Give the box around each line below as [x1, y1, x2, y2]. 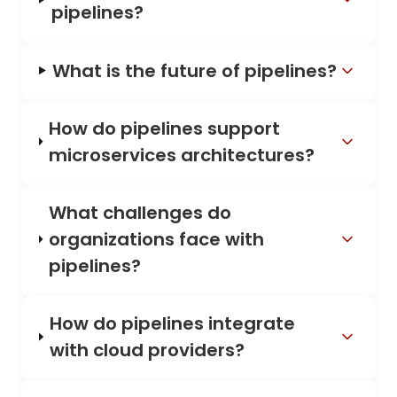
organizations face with [48, 226, 264, 252]
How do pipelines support [48, 115, 280, 141]
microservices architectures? [48, 142, 315, 167]
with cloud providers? [49, 338, 245, 363]
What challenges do [48, 199, 231, 225]
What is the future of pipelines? [51, 58, 337, 83]
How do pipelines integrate [49, 311, 295, 337]
